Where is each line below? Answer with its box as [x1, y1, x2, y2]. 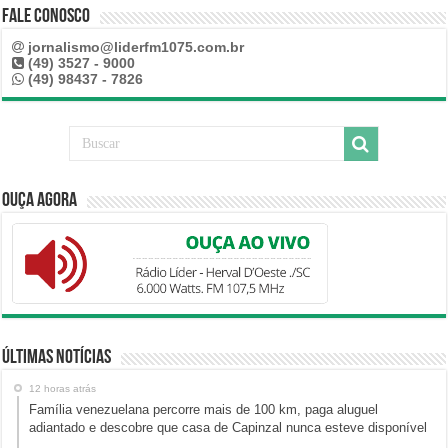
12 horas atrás [29, 383, 97, 395]
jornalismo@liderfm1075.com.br [28, 39, 245, 56]
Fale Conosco [2, 7, 91, 28]
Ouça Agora [2, 191, 78, 212]
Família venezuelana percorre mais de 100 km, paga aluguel [29, 402, 379, 418]
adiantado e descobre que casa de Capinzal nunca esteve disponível [29, 420, 428, 436]
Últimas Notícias [2, 348, 112, 369]
